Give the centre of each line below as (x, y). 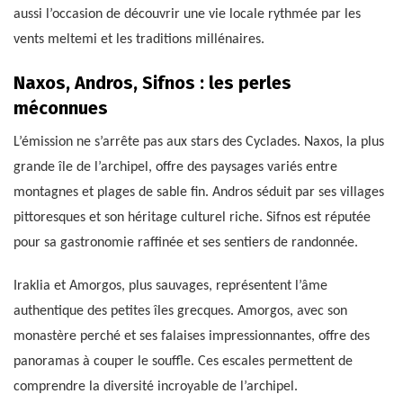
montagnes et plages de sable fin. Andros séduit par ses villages (199, 193)
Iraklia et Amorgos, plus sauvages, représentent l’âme (170, 287)
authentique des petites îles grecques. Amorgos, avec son (180, 312)
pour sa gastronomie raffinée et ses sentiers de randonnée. (186, 243)
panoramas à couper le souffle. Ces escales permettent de (183, 362)
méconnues (61, 108)
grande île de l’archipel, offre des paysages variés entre (175, 168)
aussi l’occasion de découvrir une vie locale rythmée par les (187, 15)
